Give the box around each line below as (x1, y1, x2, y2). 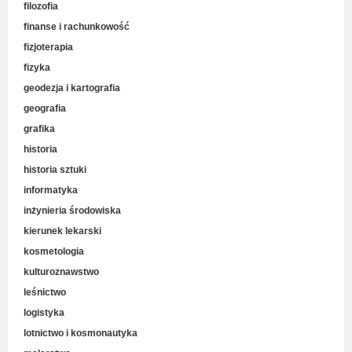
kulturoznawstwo (24, 266, 99, 277)
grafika (24, 123, 55, 134)
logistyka (24, 307, 64, 318)
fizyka (24, 62, 50, 73)
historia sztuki (24, 164, 86, 175)
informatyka (24, 185, 78, 196)
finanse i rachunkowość (24, 21, 130, 32)
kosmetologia (24, 246, 84, 257)
